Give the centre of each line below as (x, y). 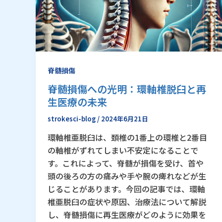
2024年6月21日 (125, 118)
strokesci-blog (72, 118)
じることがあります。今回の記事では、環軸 (126, 189)
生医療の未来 (77, 102)
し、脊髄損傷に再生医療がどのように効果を (127, 215)
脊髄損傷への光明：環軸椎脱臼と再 (127, 89)
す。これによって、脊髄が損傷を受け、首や (126, 163)
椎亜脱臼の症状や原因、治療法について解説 (127, 202)
